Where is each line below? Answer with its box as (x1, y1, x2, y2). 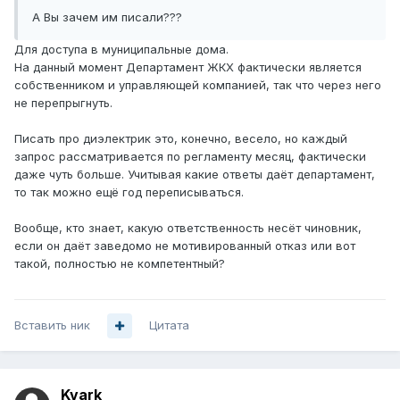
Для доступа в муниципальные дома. (14, 42, 229, 57)
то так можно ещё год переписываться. (14, 185, 244, 200)
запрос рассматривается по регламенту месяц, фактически (14, 149, 366, 164)
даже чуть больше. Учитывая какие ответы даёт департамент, (14, 167, 375, 182)
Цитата (149, 318, 189, 333)
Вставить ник (14, 318, 90, 333)
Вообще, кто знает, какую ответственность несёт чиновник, (14, 221, 362, 236)
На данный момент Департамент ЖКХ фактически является (14, 60, 362, 75)
